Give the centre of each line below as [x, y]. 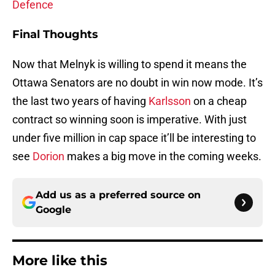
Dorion [50, 157]
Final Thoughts [55, 35]
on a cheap [219, 101]
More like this [60, 261]
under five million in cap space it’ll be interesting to [134, 138]
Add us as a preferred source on [118, 195]
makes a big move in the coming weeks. [164, 157]
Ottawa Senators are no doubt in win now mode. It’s [137, 83]
